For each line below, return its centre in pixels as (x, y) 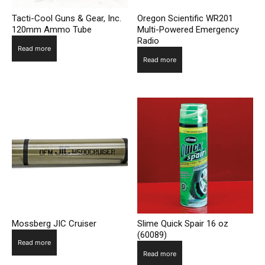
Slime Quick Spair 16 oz (183, 223)
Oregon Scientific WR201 (185, 19)
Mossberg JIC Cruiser (54, 223)
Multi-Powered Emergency (188, 30)
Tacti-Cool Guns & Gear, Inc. (67, 19)
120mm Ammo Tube (52, 30)
